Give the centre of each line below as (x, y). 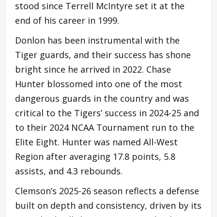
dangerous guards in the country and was (102, 98)
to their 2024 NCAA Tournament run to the (105, 127)
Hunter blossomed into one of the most (99, 84)
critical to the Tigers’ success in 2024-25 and (107, 113)
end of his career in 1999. (67, 20)
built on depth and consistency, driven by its (108, 205)
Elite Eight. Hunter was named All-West (96, 142)
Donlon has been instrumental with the (97, 40)
